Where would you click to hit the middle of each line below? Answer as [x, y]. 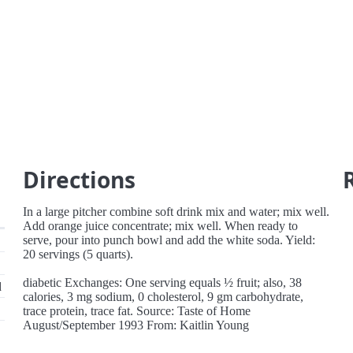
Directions [80, 180]
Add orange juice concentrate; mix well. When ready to [161, 226]
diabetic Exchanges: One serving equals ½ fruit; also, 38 [163, 282]
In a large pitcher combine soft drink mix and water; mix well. [176, 212]
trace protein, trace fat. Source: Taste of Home [137, 311]
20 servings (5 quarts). [78, 254]
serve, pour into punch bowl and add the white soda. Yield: [169, 240]
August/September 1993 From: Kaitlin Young [136, 325]
